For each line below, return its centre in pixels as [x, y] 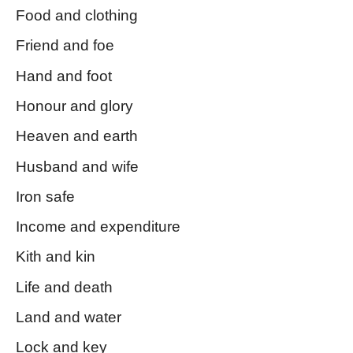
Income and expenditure [98, 227]
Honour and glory [74, 106]
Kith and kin [56, 257]
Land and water [69, 318]
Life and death [64, 287]
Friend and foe [65, 46]
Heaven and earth [77, 136]
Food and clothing [77, 15]
